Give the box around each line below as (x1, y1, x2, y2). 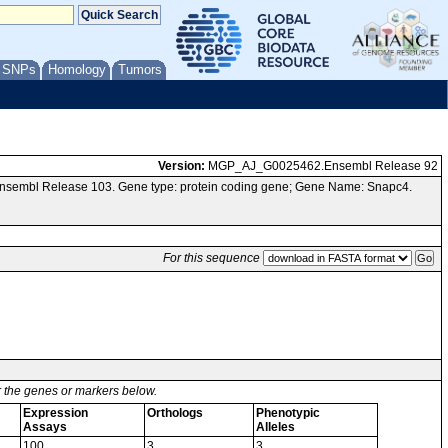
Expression (23, 406, 88, 420)
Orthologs (147, 406, 203, 420)
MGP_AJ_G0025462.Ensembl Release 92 (205, 159, 438, 173)
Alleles (256, 420, 295, 434)
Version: (158, 159, 205, 173)
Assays (23, 420, 67, 434)
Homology (48, 62, 106, 77)
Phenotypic (256, 406, 320, 420)
